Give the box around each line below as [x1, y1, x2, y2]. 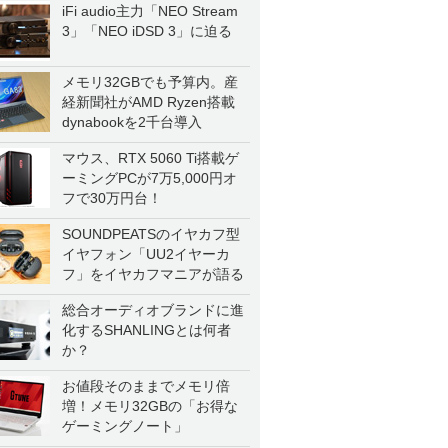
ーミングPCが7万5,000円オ [62, 170, 237, 186]
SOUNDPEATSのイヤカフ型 [62, 226, 240, 242]
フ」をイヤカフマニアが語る [62, 266, 244, 282]
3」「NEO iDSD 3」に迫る [62, 23, 232, 39]
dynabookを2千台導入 [62, 114, 202, 130]
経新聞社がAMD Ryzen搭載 [62, 94, 235, 110]
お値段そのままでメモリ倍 [62, 378, 230, 394]
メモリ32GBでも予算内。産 [62, 74, 238, 90]
